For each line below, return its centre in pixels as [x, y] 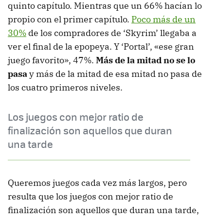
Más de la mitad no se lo [145, 60]
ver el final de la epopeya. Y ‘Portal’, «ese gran [101, 46]
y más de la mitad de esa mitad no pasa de [115, 73]
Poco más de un [163, 19]
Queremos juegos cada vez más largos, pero [97, 182]
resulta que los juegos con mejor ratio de [91, 196]
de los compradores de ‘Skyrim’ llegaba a [111, 33]
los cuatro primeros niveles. [65, 87]
